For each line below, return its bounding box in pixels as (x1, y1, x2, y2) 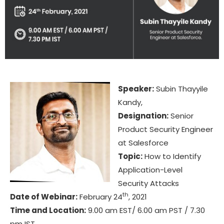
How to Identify (142, 150, 201, 161)
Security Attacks (118, 177, 179, 188)
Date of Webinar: (10, 191, 77, 202)
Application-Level (118, 164, 182, 175)
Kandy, (118, 96, 142, 107)
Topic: (118, 150, 142, 161)
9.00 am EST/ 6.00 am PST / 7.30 (86, 204, 205, 215)
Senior (168, 110, 193, 121)
